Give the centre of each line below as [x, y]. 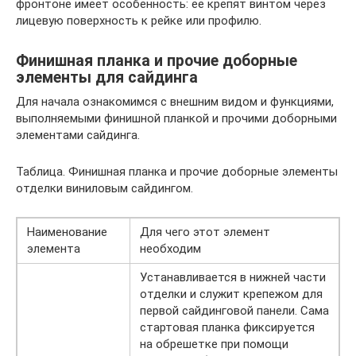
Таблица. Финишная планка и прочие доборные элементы [177, 172]
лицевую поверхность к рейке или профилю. [139, 21]
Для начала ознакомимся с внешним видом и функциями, [175, 102]
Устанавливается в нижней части [233, 278]
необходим [170, 249]
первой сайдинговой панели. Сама [234, 311]
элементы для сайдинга [107, 78]
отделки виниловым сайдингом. [104, 189]
